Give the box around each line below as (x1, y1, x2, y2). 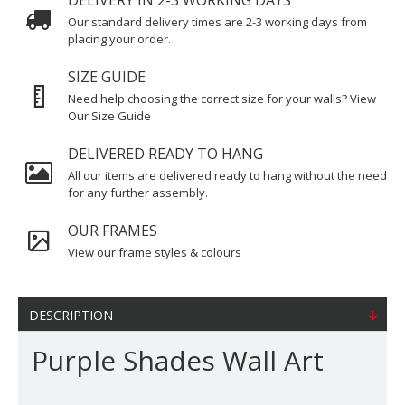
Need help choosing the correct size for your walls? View (68, 90, 376, 107)
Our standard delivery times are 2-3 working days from (68, 14, 367, 30)
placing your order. (68, 31, 171, 47)
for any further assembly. (68, 184, 208, 201)
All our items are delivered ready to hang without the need (68, 167, 387, 184)
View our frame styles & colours (68, 244, 241, 260)
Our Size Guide (68, 108, 151, 124)
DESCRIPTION (29, 306, 113, 324)
